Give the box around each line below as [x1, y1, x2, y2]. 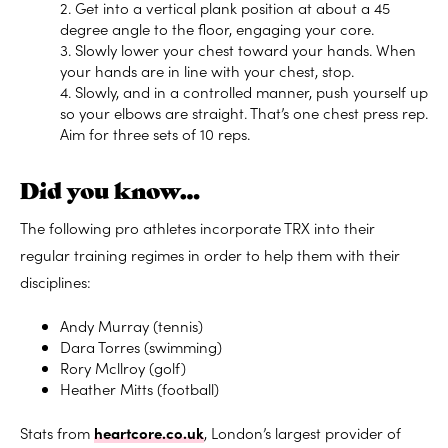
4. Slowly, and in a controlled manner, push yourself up [60, 81, 428, 103]
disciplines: [20, 271, 91, 293]
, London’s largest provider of [204, 422, 401, 444]
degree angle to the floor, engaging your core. [60, 18, 374, 40]
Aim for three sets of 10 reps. [60, 123, 250, 145]
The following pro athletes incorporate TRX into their [20, 217, 375, 239]
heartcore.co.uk [94, 422, 204, 444]
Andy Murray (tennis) [60, 315, 203, 337]
